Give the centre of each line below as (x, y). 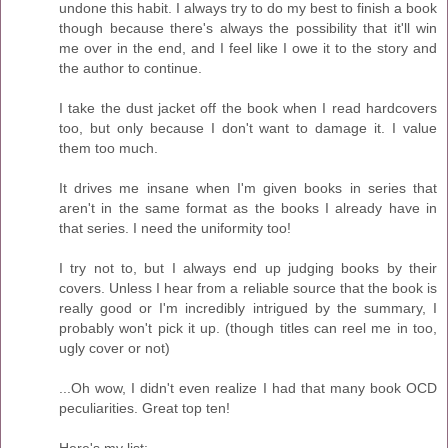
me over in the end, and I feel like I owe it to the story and (248, 48)
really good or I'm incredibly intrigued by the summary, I (248, 308)
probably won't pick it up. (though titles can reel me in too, (248, 328)
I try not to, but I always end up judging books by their (248, 268)
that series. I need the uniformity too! (175, 228)
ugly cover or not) (114, 348)
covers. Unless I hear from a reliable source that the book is (248, 288)
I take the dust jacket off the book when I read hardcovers (248, 108)
